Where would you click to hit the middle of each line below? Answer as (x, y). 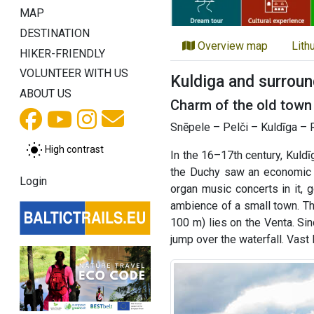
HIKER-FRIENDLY (62, 53)
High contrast (74, 149)
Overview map (232, 46)
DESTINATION (55, 33)
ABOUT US (46, 94)
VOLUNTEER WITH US (74, 74)
